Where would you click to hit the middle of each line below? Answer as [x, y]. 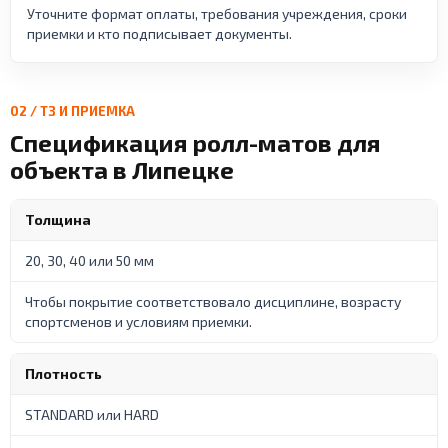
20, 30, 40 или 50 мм [89, 260]
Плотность [63, 373]
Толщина [58, 219]
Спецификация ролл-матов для [195, 142]
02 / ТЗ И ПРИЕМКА [72, 110]
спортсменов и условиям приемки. [138, 321]
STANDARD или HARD [92, 414]
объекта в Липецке [122, 169]
